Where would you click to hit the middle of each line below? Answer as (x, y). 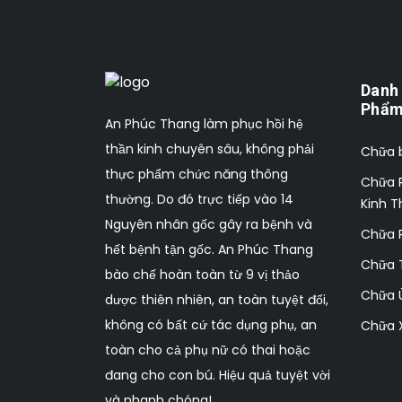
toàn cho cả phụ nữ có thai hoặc (208, 350)
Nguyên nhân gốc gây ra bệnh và (209, 225)
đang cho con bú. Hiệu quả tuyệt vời (218, 376)
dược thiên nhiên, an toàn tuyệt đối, (217, 300)
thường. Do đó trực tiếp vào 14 (199, 200)
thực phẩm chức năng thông (197, 175)
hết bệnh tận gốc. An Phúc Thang (209, 250)
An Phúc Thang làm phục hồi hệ (204, 124)
